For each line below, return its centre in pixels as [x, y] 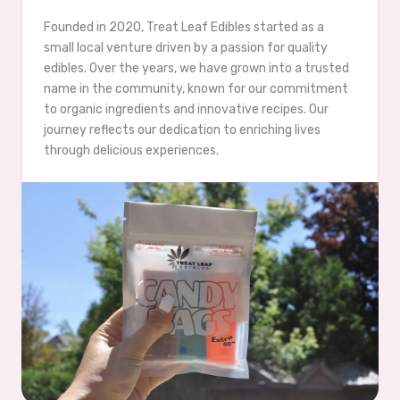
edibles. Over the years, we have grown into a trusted [196, 68]
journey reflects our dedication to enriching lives [182, 130]
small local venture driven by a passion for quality [186, 48]
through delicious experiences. [131, 150]
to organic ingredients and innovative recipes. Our [186, 109]
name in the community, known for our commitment [196, 89]
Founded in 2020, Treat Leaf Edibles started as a [184, 27]
